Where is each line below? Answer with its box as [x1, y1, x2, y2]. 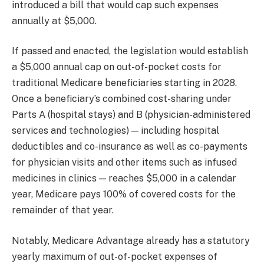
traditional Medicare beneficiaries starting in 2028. [12, 77, 237, 89]
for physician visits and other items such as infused [12, 157, 237, 169]
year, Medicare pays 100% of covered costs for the [12, 189, 236, 200]
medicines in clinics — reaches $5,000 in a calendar [12, 173, 236, 184]
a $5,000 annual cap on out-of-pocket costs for [12, 61, 222, 73]
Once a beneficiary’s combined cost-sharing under [12, 93, 232, 105]
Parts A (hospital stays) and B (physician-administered [12, 109, 250, 121]
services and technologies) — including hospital [12, 125, 219, 137]
